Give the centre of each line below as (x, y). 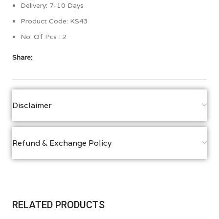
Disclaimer (32, 105)
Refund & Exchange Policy (62, 143)
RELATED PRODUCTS (58, 205)
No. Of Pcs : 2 (44, 36)
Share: (22, 57)
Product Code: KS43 (54, 21)
